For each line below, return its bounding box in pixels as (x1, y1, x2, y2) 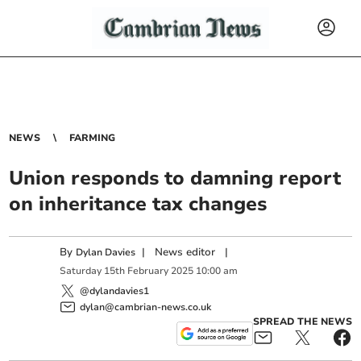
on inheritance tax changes (9, 191, 268, 217)
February (127, 264, 169, 278)
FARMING (69, 131, 116, 144)
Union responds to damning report (9, 165, 342, 191)
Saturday (60, 264, 102, 278)
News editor (155, 245, 216, 259)
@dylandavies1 (80, 284, 150, 297)
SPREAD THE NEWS (252, 314, 352, 328)
